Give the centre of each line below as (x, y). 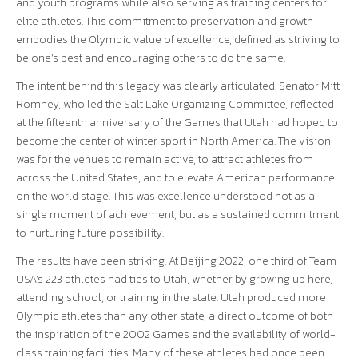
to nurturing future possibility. (90, 233)
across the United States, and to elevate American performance (175, 178)
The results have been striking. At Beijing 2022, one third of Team (176, 261)
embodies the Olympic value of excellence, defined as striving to (178, 40)
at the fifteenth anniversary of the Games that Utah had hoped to (177, 123)
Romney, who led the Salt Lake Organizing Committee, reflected (175, 104)
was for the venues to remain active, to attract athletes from (165, 159)
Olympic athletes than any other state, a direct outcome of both (175, 316)
